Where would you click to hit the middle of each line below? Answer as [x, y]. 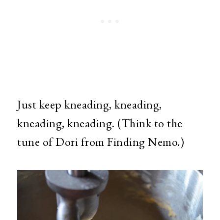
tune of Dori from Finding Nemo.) [101, 141]
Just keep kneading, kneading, [90, 104]
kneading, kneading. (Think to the [100, 123]
